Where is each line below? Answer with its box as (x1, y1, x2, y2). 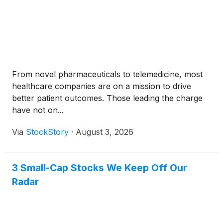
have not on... (12, 105, 64, 115)
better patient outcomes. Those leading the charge (12, 93, 203, 103)
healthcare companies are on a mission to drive (12, 81, 191, 91)
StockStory (26, 127, 69, 137)
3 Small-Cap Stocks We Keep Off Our (12, 162, 187, 174)
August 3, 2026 (76, 127, 133, 137)
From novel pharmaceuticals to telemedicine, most (12, 69, 203, 79)
